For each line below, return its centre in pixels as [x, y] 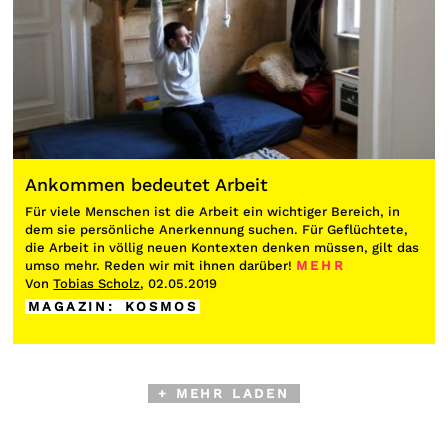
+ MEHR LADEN [224, 394]
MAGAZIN [68, 307]
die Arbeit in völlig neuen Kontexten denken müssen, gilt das [222, 248]
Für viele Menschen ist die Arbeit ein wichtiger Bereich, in [213, 212]
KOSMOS [161, 307]
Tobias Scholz [97, 284]
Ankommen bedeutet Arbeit [147, 185]
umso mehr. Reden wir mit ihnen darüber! [161, 266]
